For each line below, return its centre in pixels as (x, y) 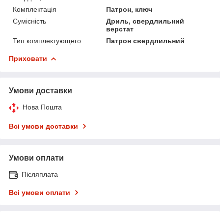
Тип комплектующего (47, 41)
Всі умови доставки (43, 126)
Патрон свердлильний (146, 41)
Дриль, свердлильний (145, 21)
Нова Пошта (42, 107)
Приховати (28, 58)
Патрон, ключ (129, 9)
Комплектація (35, 9)
